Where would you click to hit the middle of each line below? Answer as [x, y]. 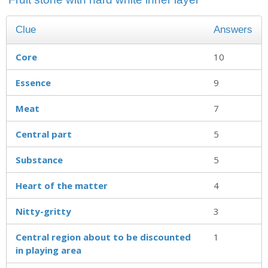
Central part [44, 134]
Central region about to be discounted [103, 237]
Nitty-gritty [43, 211]
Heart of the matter [62, 185]
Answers [233, 29]
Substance [39, 159]
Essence [33, 82]
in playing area [48, 250]
